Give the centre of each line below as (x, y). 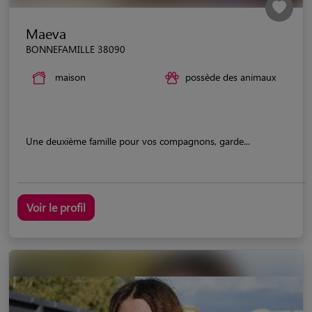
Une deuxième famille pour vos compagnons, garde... (138, 141)
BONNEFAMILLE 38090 (76, 49)
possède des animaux (231, 77)
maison (70, 77)
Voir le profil (56, 207)
